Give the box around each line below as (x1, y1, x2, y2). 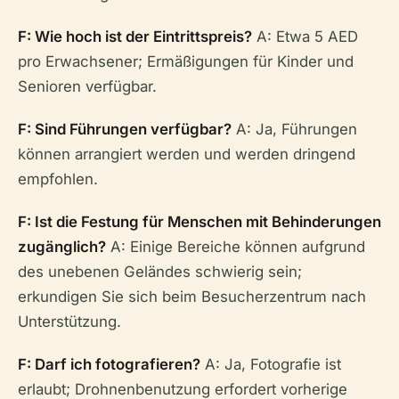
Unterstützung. (18, 313, 121, 330)
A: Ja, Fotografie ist (200, 355, 341, 373)
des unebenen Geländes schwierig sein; (18, 263, 302, 281)
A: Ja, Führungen (232, 120, 357, 138)
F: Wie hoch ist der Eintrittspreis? (18, 28, 252, 45)
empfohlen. (18, 170, 98, 188)
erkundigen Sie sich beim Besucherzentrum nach (18, 288, 366, 305)
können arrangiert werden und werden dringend (18, 145, 355, 163)
